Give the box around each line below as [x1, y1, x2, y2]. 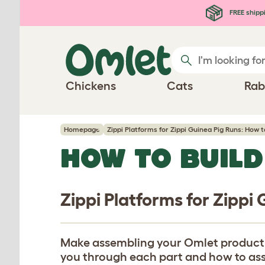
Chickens [66, 79, 116, 92]
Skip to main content [12, 4, 124, 17]
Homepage [64, 125, 100, 133]
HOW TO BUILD [60, 143, 263, 173]
